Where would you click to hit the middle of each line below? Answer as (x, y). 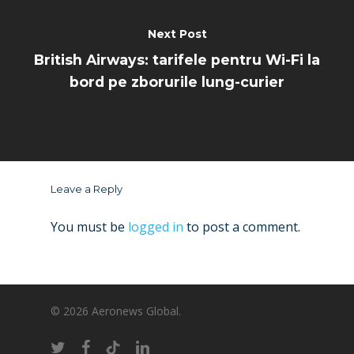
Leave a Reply (87, 188)
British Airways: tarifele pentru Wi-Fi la (177, 59)
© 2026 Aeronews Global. (116, 311)
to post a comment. (242, 226)
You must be (89, 226)
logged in (156, 226)
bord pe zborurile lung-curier (177, 81)
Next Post (177, 34)
